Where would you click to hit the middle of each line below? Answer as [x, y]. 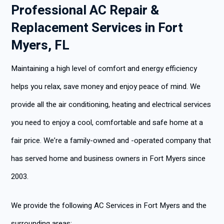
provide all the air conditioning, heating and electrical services [111, 104]
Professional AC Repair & [85, 10]
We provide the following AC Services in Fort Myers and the [109, 205]
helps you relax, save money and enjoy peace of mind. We [106, 86]
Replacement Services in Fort [97, 28]
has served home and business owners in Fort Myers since [108, 158]
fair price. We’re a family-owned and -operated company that [111, 140]
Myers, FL [40, 45]
